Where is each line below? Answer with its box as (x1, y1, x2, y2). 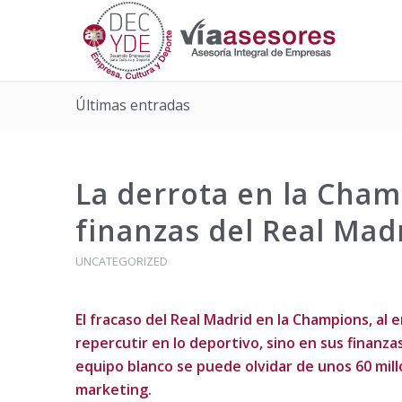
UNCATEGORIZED (74, 253, 168, 269)
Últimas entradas (74, 95, 190, 115)
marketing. (74, 379, 152, 399)
